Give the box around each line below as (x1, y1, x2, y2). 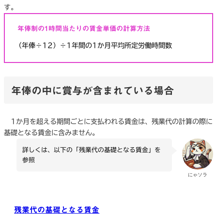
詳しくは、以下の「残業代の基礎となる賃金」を (22, 146, 161, 153)
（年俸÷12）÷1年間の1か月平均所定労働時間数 (15, 42, 172, 49)
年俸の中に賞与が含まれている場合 (11, 85, 174, 96)
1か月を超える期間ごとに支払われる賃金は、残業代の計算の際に (4, 118, 213, 125)
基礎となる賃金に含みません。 (4, 129, 99, 137)
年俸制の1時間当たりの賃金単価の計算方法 (17, 25, 151, 32)
